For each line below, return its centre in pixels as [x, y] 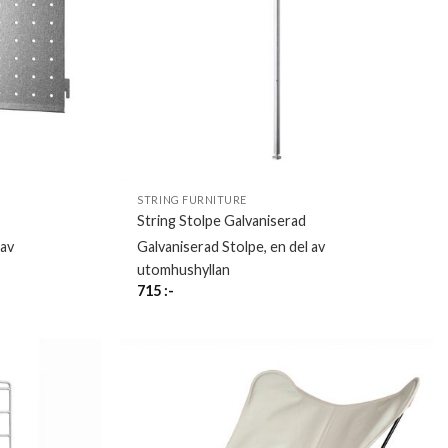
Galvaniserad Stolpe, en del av [231, 246]
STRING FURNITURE [192, 200]
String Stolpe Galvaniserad [222, 221]
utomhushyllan [184, 269]
